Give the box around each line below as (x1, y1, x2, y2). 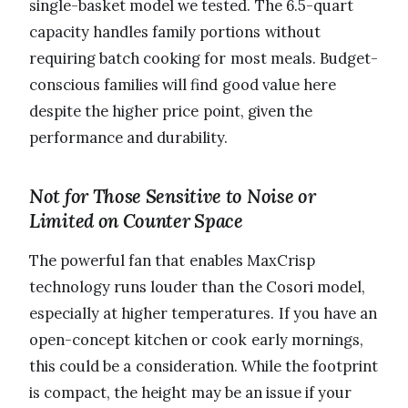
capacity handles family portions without (29, 22, 321, 43)
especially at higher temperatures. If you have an (29, 303, 378, 324)
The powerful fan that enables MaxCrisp (29, 250, 315, 271)
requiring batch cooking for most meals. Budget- (29, 48, 378, 69)
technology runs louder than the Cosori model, (29, 277, 365, 298)
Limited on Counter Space (29, 209, 243, 234)
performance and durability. (29, 127, 229, 148)
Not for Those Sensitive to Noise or (29, 184, 316, 209)
